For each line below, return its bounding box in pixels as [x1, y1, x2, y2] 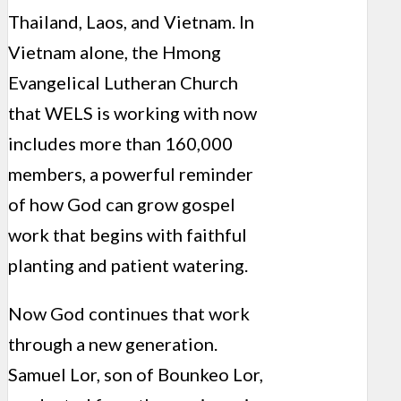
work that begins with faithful [8, 224, 247, 246]
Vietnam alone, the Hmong [8, 41, 221, 64]
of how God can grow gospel [8, 193, 235, 216]
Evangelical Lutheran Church [8, 72, 238, 94]
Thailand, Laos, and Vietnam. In [8, 11, 254, 33]
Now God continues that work [8, 303, 250, 325]
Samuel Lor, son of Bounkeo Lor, [8, 363, 263, 386]
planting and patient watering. [8, 254, 248, 277]
